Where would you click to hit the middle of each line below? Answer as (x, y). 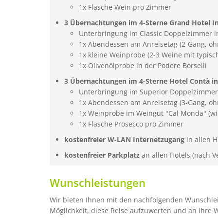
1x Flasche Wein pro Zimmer (125, 7)
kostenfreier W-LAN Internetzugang (124, 139)
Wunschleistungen (98, 182)
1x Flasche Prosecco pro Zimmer (131, 124)
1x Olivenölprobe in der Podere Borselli (143, 65)
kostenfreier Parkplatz (102, 155)
